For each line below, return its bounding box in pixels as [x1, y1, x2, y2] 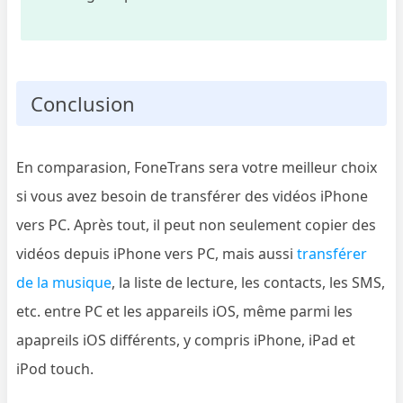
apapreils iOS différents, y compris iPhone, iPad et [16, 330, 356, 351]
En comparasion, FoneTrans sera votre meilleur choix [16, 157, 378, 178]
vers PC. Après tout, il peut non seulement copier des [16, 215, 377, 236]
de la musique [16, 273, 112, 293]
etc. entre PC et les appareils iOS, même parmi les [16, 301, 354, 322]
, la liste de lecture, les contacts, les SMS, [112, 273, 386, 293]
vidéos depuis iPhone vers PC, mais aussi [16, 244, 298, 264]
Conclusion [31, 90, 136, 118]
